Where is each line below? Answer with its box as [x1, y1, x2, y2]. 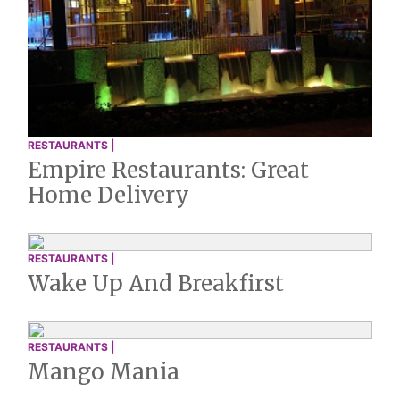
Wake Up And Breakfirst [28, 270, 284, 298]
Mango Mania [28, 358, 179, 387]
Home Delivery [28, 181, 189, 210]
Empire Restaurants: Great [28, 156, 309, 185]
